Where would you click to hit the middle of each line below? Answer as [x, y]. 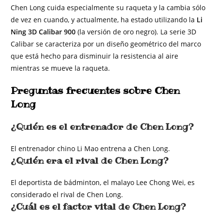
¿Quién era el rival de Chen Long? [90, 161]
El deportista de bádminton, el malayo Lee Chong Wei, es [103, 182]
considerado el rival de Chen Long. [67, 194]
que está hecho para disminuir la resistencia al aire [95, 56]
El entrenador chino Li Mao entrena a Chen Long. [91, 148]
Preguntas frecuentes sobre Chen [95, 91]
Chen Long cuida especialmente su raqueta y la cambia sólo [108, 8]
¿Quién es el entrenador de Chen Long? [102, 127]
